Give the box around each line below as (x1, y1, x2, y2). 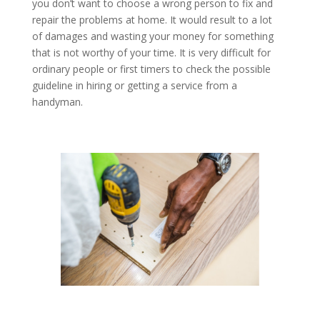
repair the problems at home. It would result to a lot (31, 13, 272, 26)
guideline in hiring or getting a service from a (31, 79, 237, 92)
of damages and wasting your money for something (31, 29, 274, 43)
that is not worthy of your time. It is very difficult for (31, 46, 271, 59)
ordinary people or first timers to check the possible (31, 62, 271, 76)
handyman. (31, 95, 89, 109)
